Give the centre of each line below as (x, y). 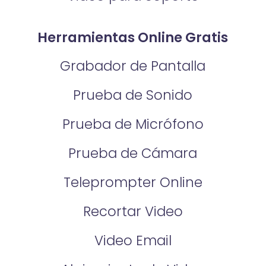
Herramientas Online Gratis (133, 37)
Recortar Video (133, 212)
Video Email (133, 240)
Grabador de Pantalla (133, 66)
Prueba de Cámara (133, 153)
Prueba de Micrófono (133, 124)
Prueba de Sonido (133, 95)
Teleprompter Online (133, 183)
